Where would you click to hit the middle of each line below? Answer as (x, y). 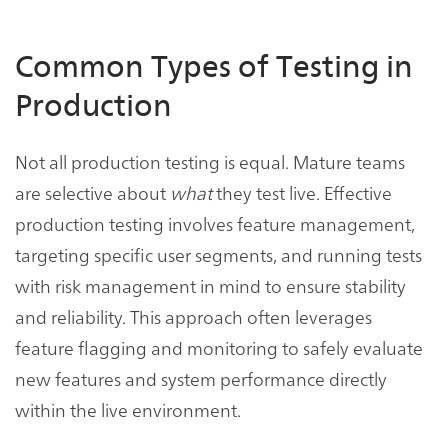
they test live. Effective (302, 192)
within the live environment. (128, 409)
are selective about (92, 192)
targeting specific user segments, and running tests (218, 254)
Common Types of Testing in (214, 67)
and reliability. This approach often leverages (193, 316)
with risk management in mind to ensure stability (210, 285)
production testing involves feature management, (215, 223)
